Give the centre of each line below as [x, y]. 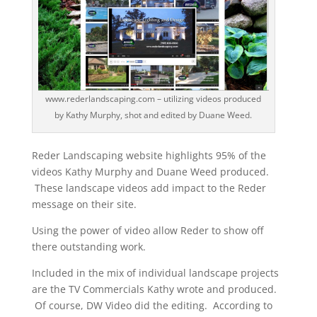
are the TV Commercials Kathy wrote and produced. [154, 289]
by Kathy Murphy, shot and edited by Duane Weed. [154, 115]
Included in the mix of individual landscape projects [155, 273]
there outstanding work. [88, 247]
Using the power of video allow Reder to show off [147, 231]
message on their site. [84, 204]
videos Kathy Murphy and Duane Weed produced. [150, 172]
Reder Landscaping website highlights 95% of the [149, 156]
